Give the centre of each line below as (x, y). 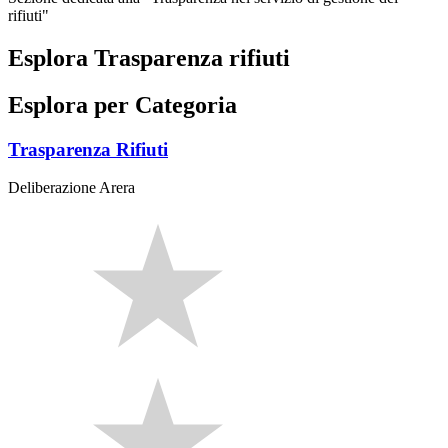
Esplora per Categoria (122, 104)
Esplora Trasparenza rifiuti (149, 57)
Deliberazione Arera (71, 188)
